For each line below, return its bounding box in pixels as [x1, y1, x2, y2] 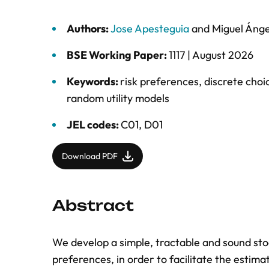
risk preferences [120, 74, 199, 88]
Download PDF [62, 151, 118, 162]
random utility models [67, 91, 169, 105]
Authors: [67, 22, 110, 35]
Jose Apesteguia [110, 22, 189, 35]
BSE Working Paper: [67, 48, 169, 62]
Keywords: [67, 74, 120, 88]
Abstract [52, 196, 134, 214]
